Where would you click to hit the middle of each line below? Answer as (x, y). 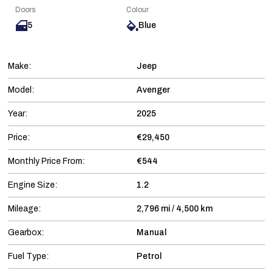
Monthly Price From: (46, 161)
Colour (137, 10)
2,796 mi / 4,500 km (175, 209)
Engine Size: (33, 185)
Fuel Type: (28, 256)
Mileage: (24, 209)
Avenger (153, 90)
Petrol (149, 256)
